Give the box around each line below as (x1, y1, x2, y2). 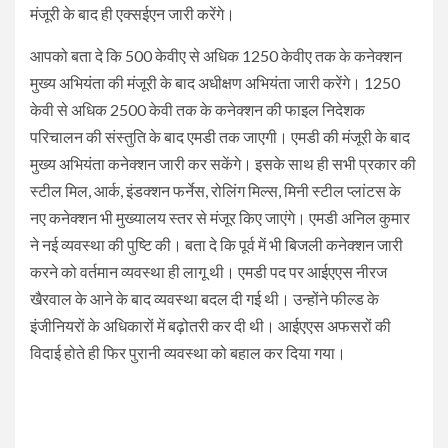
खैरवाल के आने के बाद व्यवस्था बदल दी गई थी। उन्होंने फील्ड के (30, 289, 379, 309)
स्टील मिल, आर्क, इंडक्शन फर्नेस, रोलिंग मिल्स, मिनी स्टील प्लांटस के (30, 181, 401, 201)
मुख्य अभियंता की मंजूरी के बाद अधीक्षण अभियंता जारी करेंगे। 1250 (30, 73, 400, 93)
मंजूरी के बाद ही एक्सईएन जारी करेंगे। (30, 4, 235, 24)
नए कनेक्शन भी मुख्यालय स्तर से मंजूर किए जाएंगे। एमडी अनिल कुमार (30, 208, 410, 228)
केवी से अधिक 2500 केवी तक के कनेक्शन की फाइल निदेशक (30, 100, 365, 120)
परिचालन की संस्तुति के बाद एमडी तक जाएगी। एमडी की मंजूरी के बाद (30, 127, 410, 147)
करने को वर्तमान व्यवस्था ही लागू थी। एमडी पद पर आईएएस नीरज (30, 262, 387, 282)
